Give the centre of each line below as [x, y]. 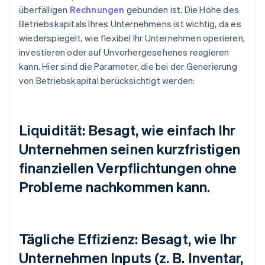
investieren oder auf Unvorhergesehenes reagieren [124, 52]
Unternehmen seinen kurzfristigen [130, 149]
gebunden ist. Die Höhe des [182, 10]
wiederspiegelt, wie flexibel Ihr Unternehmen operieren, [132, 38]
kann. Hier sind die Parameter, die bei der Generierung [128, 67]
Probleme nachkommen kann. [115, 187]
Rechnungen [97, 10]
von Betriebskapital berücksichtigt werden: [107, 81]
